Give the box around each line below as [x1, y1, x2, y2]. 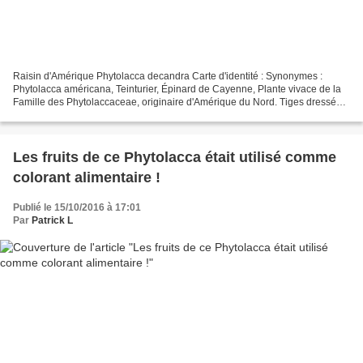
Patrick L [32, 214, 73, 226]
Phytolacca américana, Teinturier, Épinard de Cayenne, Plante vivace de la [13, 83, 341, 95]
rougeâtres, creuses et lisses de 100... [13, 109, 179, 121]
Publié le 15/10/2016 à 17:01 [13, 201, 141, 213]
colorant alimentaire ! [13, 169, 160, 186]
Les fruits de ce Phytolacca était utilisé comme [13, 148, 336, 165]
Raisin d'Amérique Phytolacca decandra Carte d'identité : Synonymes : [13, 70, 322, 82]
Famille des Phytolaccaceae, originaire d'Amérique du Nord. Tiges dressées [13, 96, 347, 108]
